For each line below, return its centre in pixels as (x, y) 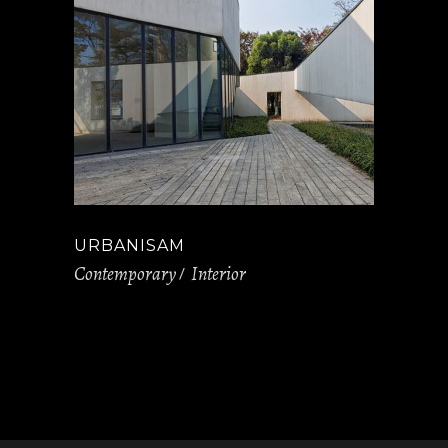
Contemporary (125, 274)
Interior (218, 274)
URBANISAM (129, 245)
